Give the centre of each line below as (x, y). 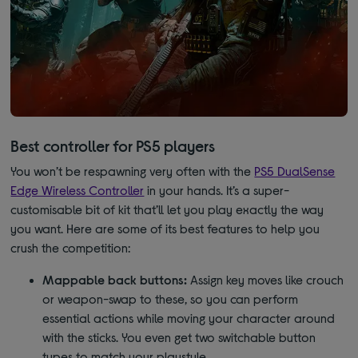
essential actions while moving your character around (189, 318)
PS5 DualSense (295, 171)
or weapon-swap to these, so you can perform (171, 299)
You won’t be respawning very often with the (133, 171)
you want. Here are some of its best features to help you (165, 229)
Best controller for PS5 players (113, 146)
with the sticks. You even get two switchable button (179, 337)
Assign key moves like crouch (266, 280)
